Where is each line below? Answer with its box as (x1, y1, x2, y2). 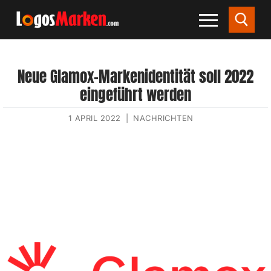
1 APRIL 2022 (68, 113, 121, 123)
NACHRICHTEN (133, 113, 194, 123)
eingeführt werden (80, 83, 191, 106)
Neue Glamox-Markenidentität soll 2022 (18, 65, 253, 88)
